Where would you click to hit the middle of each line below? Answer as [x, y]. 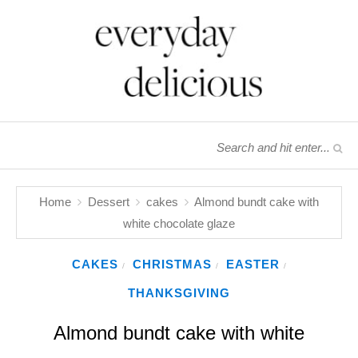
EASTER [253, 264]
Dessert [109, 201]
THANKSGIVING [179, 292]
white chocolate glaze [179, 223]
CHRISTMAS [172, 264]
